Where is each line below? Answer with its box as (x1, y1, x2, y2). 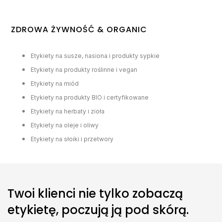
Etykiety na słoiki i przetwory (31, 135, 114, 143)
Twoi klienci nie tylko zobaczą (7, 185, 183, 202)
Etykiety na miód (31, 80, 79, 88)
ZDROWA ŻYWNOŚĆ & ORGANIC (11, 24, 148, 36)
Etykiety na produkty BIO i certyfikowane (31, 94, 149, 102)
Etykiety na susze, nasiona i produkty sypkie (31, 52, 160, 60)
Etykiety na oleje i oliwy (31, 121, 99, 129)
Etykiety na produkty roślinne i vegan (31, 66, 138, 74)
